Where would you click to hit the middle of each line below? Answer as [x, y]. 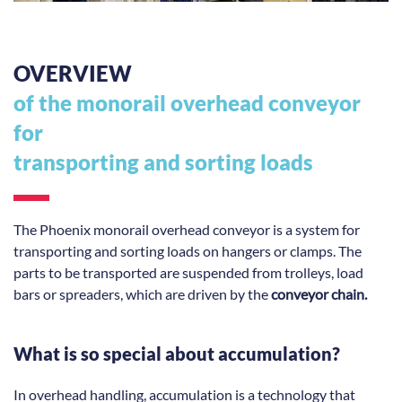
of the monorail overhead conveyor [187, 103]
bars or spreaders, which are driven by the [142, 294]
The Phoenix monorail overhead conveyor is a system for [187, 230]
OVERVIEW [73, 74]
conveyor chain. [319, 294]
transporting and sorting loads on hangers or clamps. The [188, 251]
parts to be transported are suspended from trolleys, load [188, 273]
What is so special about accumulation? [177, 354]
